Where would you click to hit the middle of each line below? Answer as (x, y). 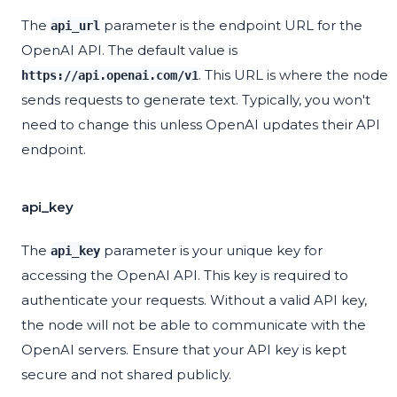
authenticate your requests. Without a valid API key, (194, 300)
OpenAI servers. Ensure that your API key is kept (184, 350)
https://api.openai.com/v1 (110, 76)
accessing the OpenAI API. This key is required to (185, 276)
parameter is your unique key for (211, 251)
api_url (75, 26)
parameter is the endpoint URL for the (231, 26)
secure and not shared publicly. (126, 375)
